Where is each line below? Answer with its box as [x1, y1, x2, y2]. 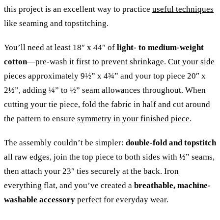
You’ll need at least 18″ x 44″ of [4, 42, 117, 52]
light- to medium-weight [117, 42, 204, 52]
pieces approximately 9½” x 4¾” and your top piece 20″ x [4, 71, 206, 81]
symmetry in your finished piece [77, 113, 190, 123]
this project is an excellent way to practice [4, 4, 152, 14]
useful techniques [152, 4, 214, 14]
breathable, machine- [134, 180, 211, 190]
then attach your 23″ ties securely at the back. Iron [4, 166, 179, 176]
